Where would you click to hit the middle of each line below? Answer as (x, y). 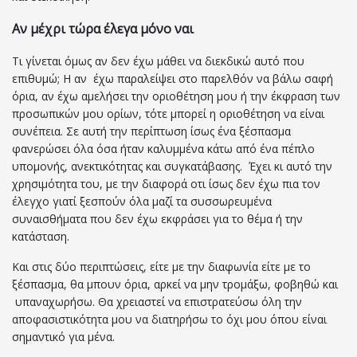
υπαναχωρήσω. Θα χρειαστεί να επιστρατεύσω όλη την (157, 302)
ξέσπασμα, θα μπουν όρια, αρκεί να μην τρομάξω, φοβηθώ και (175, 284)
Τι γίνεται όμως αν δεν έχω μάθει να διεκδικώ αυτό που (158, 61)
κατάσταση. (41, 237)
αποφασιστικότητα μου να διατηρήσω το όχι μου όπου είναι (169, 320)
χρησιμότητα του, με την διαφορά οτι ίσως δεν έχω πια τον (166, 184)
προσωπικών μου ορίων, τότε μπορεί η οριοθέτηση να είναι (168, 114)
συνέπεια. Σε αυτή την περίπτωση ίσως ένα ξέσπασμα (151, 131)
